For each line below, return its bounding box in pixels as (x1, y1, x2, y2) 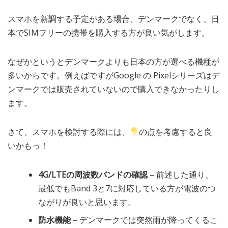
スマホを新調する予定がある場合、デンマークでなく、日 (8, 13, 219, 24)
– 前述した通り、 (148, 168, 213, 180)
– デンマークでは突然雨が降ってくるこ (71, 214, 218, 225)
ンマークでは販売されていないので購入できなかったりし (8, 83, 219, 95)
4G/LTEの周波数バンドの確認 (38, 168, 148, 180)
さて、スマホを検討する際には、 (8, 126, 130, 137)
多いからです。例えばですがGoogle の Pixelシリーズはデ (8, 69, 220, 81)
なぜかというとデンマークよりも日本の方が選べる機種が (8, 55, 219, 67)
